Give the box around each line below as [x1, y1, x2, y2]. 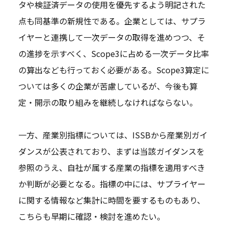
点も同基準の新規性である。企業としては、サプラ [18, 15, 206, 27]
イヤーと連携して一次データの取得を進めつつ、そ [18, 31, 205, 44]
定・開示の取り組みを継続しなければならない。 [18, 96, 197, 109]
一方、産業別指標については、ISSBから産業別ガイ [18, 129, 208, 141]
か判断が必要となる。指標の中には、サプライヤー [18, 178, 206, 190]
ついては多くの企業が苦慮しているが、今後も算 [18, 80, 197, 93]
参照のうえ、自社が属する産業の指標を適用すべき [18, 161, 205, 174]
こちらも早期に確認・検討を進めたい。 [18, 210, 165, 223]
